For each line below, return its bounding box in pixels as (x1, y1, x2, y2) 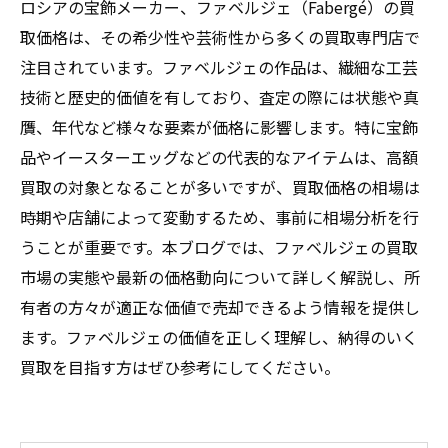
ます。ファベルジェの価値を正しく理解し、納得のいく (20, 325, 418, 349)
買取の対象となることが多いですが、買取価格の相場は (20, 175, 420, 199)
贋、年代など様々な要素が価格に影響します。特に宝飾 (20, 115, 418, 139)
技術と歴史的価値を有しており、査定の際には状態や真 (20, 85, 419, 109)
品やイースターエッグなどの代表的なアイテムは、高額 (20, 145, 418, 169)
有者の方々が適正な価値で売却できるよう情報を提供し (20, 295, 420, 319)
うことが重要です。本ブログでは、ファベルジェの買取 (20, 235, 418, 259)
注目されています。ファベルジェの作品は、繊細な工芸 (20, 55, 418, 79)
